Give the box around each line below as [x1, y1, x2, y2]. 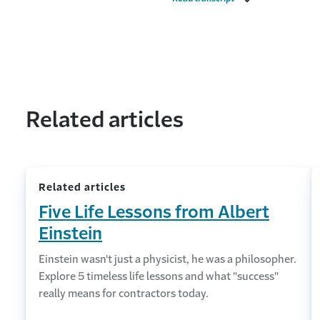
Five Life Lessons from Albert [39, 204, 269, 221]
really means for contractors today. [39, 288, 209, 299]
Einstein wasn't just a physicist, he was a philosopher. [39, 254, 296, 264]
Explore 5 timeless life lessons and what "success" [39, 271, 279, 281]
